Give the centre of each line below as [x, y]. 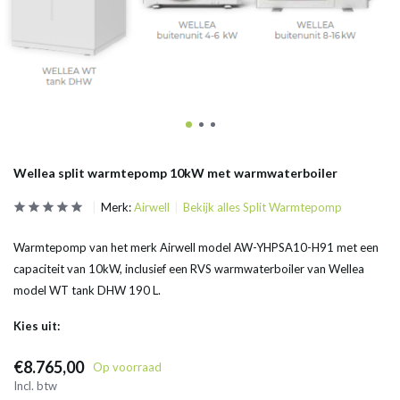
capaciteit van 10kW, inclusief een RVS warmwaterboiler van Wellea [189, 269]
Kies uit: [37, 326]
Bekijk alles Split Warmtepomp [262, 207]
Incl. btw [35, 386]
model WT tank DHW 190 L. [87, 290]
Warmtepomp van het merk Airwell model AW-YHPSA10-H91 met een [196, 247]
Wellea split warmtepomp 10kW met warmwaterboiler [175, 173]
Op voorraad [127, 367]
